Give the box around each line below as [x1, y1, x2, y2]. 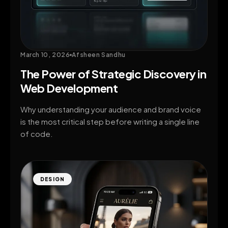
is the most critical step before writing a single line [20, 117, 199, 127]
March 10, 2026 [20, 51, 70, 59]
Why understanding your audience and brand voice [20, 104, 201, 115]
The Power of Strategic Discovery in [20, 67, 207, 81]
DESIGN [40, 176, 65, 183]
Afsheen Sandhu [72, 51, 126, 59]
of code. [20, 129, 53, 139]
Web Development [20, 81, 118, 96]
